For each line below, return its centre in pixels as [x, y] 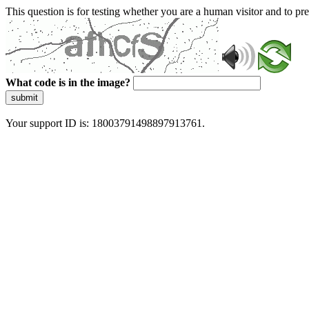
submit [24, 98]
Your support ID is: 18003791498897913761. [105, 123]
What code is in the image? [68, 82]
